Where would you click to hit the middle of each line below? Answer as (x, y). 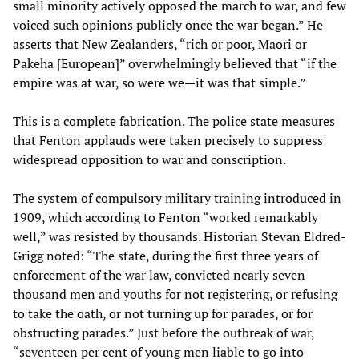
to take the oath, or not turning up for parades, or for (163, 313)
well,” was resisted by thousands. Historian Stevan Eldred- (179, 236)
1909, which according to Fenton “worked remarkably (165, 217)
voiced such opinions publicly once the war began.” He (168, 24)
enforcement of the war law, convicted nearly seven (159, 274)
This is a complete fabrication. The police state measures (174, 121)
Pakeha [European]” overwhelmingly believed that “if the (175, 63)
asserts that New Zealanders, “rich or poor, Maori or (160, 44)
